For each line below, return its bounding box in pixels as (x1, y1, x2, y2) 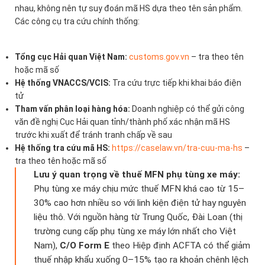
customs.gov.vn (129, 52, 189, 62)
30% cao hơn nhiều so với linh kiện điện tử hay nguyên (34, 198, 246, 209)
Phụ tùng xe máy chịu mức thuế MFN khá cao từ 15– (34, 183, 244, 195)
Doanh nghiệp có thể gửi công (130, 104, 244, 114)
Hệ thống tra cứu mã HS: (15, 143, 110, 153)
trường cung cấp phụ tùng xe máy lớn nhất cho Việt (34, 226, 236, 237)
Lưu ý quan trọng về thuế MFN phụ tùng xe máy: (34, 169, 240, 180)
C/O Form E (60, 240, 109, 251)
